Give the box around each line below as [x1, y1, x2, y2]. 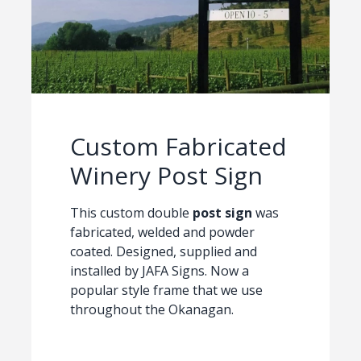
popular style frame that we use [69, 281, 263, 300]
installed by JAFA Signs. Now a [69, 262, 249, 280]
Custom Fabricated [69, 130, 287, 164]
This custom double [69, 204, 193, 222]
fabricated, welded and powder [69, 223, 255, 242]
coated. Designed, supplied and [69, 243, 257, 261]
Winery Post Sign [69, 159, 263, 193]
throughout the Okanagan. [69, 301, 234, 319]
